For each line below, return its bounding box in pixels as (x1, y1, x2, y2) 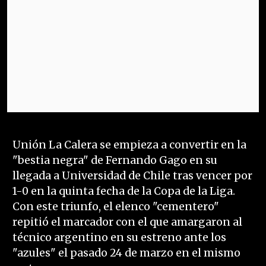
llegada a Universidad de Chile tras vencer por (12, 169, 252, 183)
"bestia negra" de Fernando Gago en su (12, 154, 217, 167)
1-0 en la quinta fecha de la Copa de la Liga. (12, 185, 235, 198)
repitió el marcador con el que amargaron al (12, 216, 242, 229)
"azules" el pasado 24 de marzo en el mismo (12, 246, 240, 260)
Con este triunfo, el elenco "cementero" (12, 200, 219, 214)
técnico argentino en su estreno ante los (12, 231, 226, 245)
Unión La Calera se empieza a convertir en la (12, 138, 246, 152)
